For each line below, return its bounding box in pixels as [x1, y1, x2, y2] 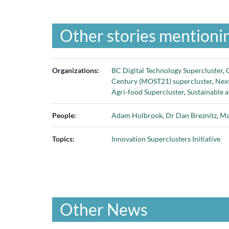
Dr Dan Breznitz [166, 111, 217, 120]
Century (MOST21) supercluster [111, 77, 212, 85]
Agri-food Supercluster [111, 87, 184, 96]
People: [52, 111, 76, 120]
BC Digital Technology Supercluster [111, 66, 223, 75]
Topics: [52, 134, 75, 143]
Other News [60, 199, 148, 219]
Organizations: [52, 66, 99, 75]
